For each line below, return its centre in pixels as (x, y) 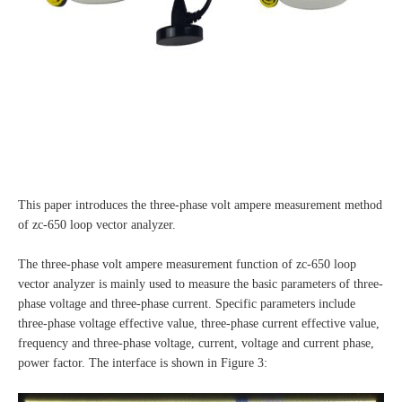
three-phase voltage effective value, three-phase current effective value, (199, 324)
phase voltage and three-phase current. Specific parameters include (187, 304)
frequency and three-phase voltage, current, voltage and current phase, (196, 344)
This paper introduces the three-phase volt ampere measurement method (200, 205)
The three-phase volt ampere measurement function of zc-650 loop (187, 265)
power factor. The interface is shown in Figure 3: (143, 363)
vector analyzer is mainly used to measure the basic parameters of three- (201, 284)
